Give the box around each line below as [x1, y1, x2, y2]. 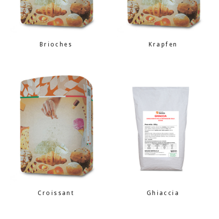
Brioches [39, 41, 73, 48]
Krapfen [148, 41, 178, 48]
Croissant [37, 189, 75, 197]
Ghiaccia [146, 189, 180, 197]
